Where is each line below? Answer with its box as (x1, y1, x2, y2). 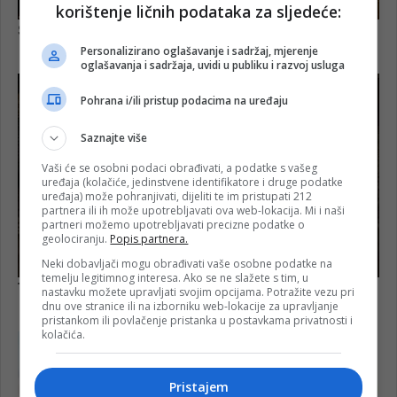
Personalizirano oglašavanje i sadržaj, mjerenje (81, 43, 319, 58)
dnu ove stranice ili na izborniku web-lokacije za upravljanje (42, 298, 339, 314)
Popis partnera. (110, 230, 189, 246)
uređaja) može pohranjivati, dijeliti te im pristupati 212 (42, 188, 313, 204)
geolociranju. (42, 230, 111, 246)
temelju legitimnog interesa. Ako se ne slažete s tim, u (42, 269, 309, 285)
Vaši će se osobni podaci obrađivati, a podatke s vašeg (42, 160, 318, 175)
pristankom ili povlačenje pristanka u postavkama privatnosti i (42, 312, 354, 328)
